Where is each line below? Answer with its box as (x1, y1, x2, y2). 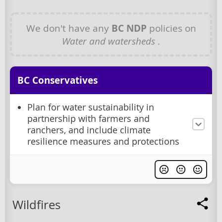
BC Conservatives (17, 73, 98, 87)
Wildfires (12, 196, 60, 213)
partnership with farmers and (27, 112, 150, 124)
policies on (146, 21, 196, 34)
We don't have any (26, 21, 111, 34)
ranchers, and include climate (27, 124, 151, 136)
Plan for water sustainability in (27, 101, 154, 113)
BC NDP (111, 21, 147, 35)
